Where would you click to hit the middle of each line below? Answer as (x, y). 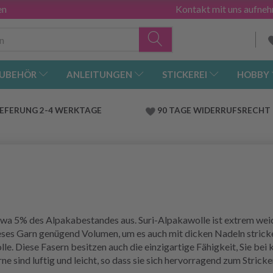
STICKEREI (185, 75)
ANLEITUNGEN (99, 75)
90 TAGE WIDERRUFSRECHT (214, 111)
